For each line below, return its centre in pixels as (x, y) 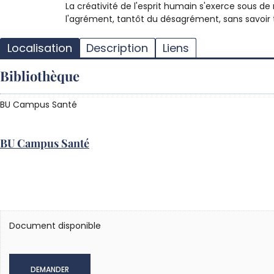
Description (117, 48)
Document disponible (55, 226)
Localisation (39, 48)
